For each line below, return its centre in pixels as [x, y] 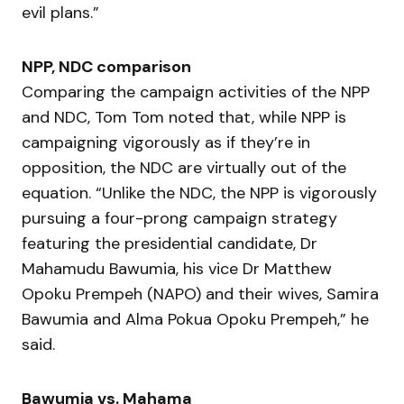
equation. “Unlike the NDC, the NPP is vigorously [199, 193]
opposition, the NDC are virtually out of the [184, 167]
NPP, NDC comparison [106, 66]
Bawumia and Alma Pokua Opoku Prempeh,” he [195, 319]
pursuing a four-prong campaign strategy [179, 218]
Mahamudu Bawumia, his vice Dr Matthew [177, 268]
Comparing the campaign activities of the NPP [196, 92]
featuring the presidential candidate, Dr [170, 243]
